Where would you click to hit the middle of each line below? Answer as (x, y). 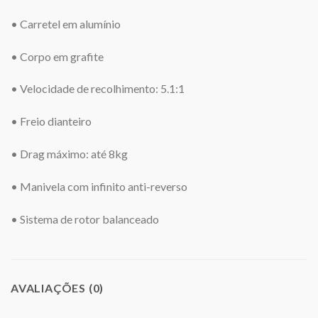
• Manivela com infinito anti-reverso (99, 186)
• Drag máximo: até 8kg (69, 153)
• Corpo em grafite (57, 56)
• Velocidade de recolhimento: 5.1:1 (98, 89)
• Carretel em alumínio (66, 23)
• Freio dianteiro (51, 121)
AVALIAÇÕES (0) (57, 288)
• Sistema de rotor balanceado (85, 219)
